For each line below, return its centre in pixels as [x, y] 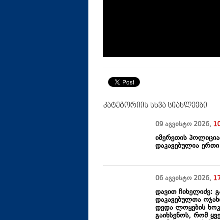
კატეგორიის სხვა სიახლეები [155, 105]
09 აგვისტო [175, 125]
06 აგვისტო [175, 179]
